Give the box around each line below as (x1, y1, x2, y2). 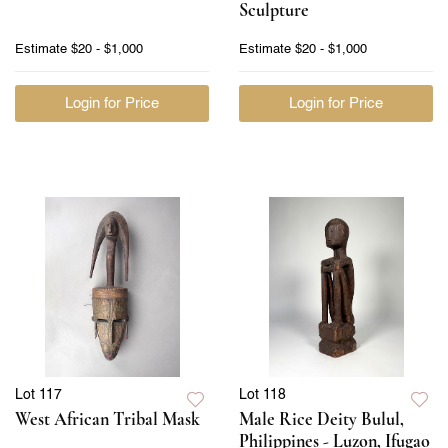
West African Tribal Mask (15, 407, 200, 430)
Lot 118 (239, 387, 286, 402)
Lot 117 (15, 387, 62, 402)
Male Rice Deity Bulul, (239, 407, 404, 430)
